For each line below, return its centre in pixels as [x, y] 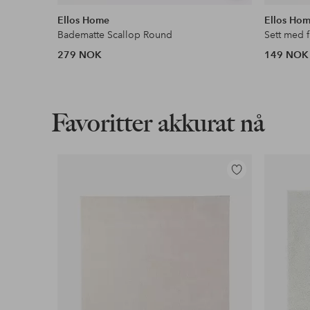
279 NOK [80, 55]
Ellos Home [84, 20]
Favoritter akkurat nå [157, 123]
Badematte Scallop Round [115, 35]
